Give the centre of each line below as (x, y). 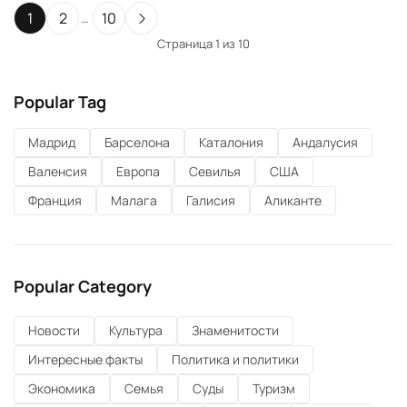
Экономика (62, 388)
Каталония (231, 142)
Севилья (215, 171)
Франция (55, 200)
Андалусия (325, 142)
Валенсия (58, 171)
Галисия (211, 200)
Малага (134, 200)
